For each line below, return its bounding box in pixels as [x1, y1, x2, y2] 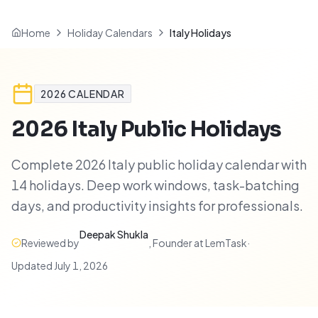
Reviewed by [21, 236, 79, 249]
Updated [11, 259, 54, 272]
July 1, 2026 [54, 259, 108, 272]
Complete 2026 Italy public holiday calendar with [11, 156, 307, 172]
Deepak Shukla [79, 228, 148, 241]
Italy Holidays [170, 26, 231, 39]
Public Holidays [116, 116, 282, 143]
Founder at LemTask [153, 236, 247, 249]
